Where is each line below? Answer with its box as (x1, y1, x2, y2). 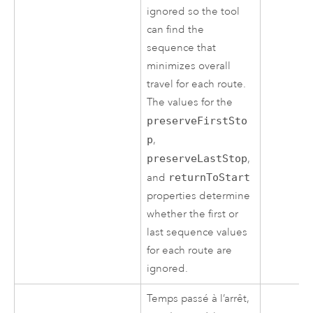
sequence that (147, 41, 217, 55)
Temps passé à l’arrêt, (147, 291, 250, 305)
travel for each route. (147, 78, 247, 92)
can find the (147, 23, 205, 37)
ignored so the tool (147, 5, 240, 19)
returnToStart (168, 171, 251, 184)
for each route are (147, 244, 233, 258)
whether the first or (147, 208, 239, 221)
